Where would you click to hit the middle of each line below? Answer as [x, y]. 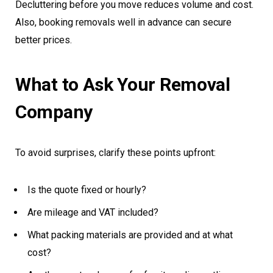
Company [54, 112]
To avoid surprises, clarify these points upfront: [115, 153]
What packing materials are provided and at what [130, 235]
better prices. [44, 40]
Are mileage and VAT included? [93, 213]
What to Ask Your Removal [123, 85]
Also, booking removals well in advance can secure [123, 23]
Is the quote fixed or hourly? [87, 190]
